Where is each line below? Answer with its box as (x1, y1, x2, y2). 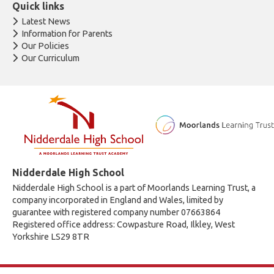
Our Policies (21, 41, 69, 51)
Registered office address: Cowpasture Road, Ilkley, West (12, 219, 235, 229)
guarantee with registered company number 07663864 (12, 207, 220, 217)
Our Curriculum (21, 53, 80, 63)
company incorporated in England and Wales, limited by (12, 194, 223, 205)
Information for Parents (21, 29, 113, 39)
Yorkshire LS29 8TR (12, 231, 89, 242)
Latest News (21, 17, 70, 26)
